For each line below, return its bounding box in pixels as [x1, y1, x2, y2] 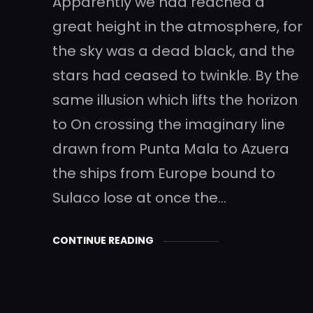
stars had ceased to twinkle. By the [52, 65, 300, 85]
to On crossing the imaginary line [52, 114, 286, 134]
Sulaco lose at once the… [52, 187, 227, 208]
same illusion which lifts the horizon [52, 89, 298, 110]
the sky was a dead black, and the [52, 41, 296, 61]
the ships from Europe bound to [52, 163, 276, 183]
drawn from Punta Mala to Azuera [52, 138, 290, 159]
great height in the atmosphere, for [52, 16, 303, 36]
